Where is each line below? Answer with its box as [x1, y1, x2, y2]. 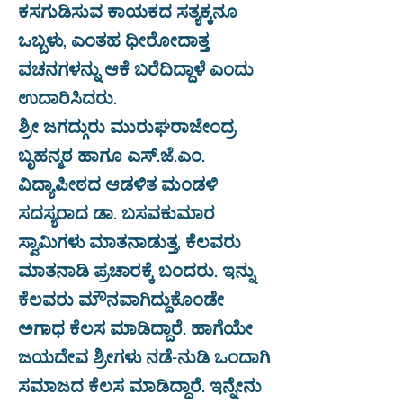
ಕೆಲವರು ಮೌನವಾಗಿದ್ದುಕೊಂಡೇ [18, 284, 224, 311]
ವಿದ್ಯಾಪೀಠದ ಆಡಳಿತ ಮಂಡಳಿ [18, 169, 218, 196]
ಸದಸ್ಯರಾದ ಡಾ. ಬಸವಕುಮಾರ [18, 198, 215, 225]
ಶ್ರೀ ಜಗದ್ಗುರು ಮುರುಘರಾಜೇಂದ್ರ [18, 112, 235, 139]
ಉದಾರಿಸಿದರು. [18, 83, 117, 110]
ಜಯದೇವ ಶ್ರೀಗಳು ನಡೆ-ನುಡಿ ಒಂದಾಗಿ [18, 342, 270, 369]
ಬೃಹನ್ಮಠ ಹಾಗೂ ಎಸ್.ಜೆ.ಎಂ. [18, 140, 205, 167]
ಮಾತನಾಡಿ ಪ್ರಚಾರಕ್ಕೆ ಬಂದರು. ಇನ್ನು [18, 255, 255, 282]
